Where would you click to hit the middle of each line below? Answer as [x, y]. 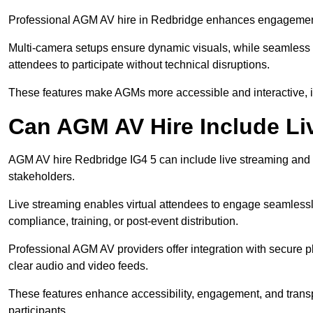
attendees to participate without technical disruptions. [139, 65]
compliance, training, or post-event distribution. [123, 221]
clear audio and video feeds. [78, 266]
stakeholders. [42, 177]
